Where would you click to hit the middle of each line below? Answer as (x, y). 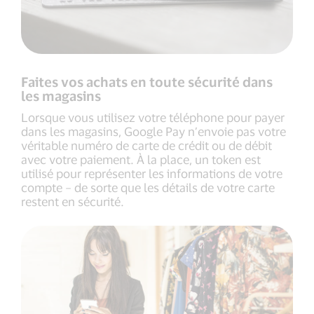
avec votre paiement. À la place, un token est (141, 159)
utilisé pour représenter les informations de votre (152, 173)
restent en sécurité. (73, 201)
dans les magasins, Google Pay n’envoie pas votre (153, 131)
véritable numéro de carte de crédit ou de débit (146, 145)
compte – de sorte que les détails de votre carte (148, 187)
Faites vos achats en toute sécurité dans (147, 81)
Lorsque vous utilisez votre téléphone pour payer (153, 117)
